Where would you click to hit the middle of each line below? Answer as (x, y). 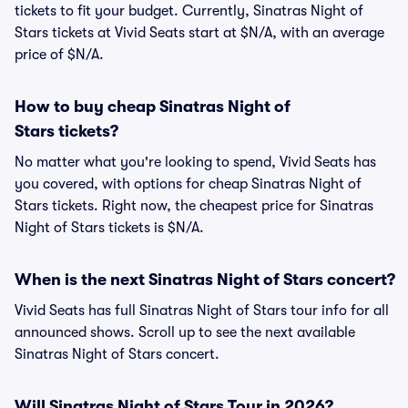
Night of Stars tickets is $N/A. (109, 228)
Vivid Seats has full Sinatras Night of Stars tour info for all (202, 311)
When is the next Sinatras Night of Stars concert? (205, 280)
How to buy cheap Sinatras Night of (153, 107)
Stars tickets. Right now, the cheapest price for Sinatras (194, 206)
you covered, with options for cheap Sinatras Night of (188, 184)
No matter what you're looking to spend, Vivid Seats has (195, 162)
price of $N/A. (59, 55)
